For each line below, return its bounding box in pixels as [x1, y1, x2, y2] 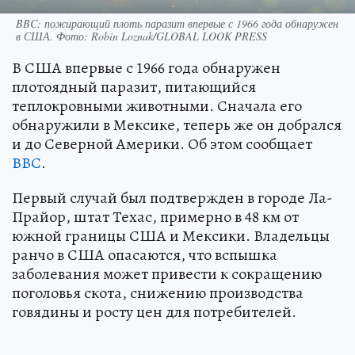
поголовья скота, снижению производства [12, 282, 303, 304]
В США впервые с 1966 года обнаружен [12, 57, 281, 79]
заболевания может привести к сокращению [12, 263, 322, 285]
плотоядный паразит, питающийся [12, 76, 256, 98]
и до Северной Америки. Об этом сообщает [12, 133, 312, 155]
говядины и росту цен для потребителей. [12, 301, 296, 323]
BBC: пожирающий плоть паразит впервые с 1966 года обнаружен [16, 16, 338, 32]
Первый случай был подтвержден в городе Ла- [12, 187, 333, 209]
